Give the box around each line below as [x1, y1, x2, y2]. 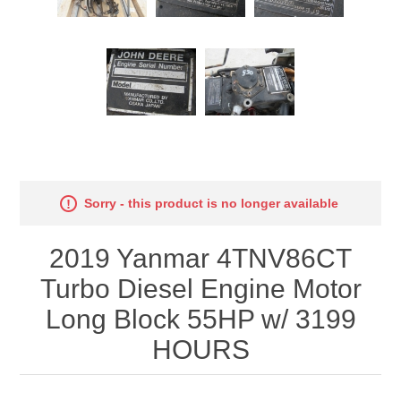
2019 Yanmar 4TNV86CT [49, 243, 352, 273]
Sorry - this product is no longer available [83, 195, 338, 210]
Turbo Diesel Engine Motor [39, 273, 362, 303]
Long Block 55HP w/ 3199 [45, 303, 356, 334]
